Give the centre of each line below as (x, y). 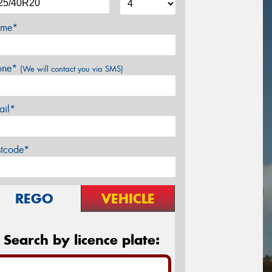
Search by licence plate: (81, 240)
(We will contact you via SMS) (72, 69)
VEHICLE (128, 198)
